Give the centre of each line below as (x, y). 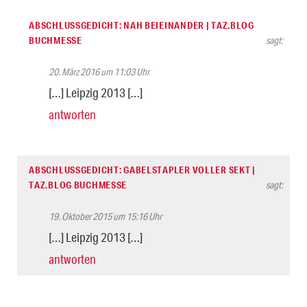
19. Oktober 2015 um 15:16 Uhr (105, 216)
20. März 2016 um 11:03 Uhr (99, 72)
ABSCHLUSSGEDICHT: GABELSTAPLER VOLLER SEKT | (142, 170)
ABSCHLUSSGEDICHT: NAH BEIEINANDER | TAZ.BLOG (142, 25)
